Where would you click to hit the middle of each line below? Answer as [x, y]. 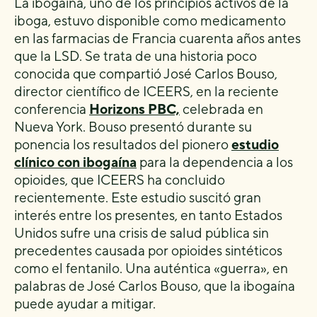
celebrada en [221, 109]
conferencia [52, 109]
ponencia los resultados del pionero [123, 144]
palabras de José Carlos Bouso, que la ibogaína [155, 286]
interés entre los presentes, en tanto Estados [148, 215]
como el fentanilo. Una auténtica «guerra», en [151, 268]
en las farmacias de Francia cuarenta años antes [157, 38]
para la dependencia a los [215, 162]
